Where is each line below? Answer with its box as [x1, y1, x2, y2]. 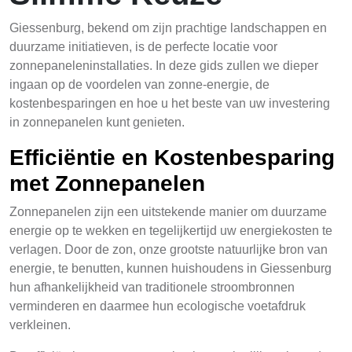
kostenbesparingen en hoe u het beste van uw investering [9, 97, 330, 110]
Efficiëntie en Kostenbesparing [9, 145, 335, 170]
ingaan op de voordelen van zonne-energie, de [9, 78, 269, 91]
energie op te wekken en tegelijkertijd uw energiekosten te [9, 224, 332, 237]
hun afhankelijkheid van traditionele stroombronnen [9, 280, 295, 294]
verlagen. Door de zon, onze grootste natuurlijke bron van [9, 243, 328, 256]
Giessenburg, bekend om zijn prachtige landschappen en [9, 21, 327, 35]
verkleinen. [9, 318, 71, 332]
